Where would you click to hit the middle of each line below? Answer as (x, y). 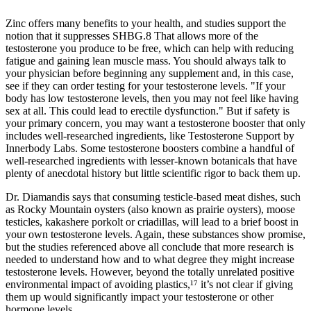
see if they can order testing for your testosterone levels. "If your (145, 86)
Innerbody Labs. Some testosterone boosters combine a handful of (150, 149)
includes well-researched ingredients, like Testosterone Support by (150, 136)
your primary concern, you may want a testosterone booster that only (155, 124)
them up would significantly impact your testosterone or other (140, 297)
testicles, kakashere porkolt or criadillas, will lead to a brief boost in (152, 222)
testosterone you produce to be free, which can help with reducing (150, 49)
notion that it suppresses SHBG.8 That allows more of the (132, 36)
